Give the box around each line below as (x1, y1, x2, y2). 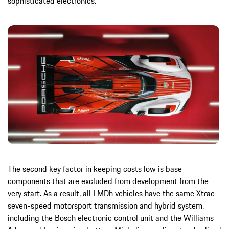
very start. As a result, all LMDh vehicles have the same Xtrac (8, 187, 215, 200)
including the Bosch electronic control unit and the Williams (8, 212, 214, 224)
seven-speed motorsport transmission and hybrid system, (8, 199, 204, 212)
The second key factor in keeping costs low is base (8, 163, 182, 175)
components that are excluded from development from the (8, 175, 209, 188)
